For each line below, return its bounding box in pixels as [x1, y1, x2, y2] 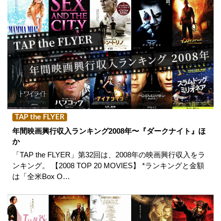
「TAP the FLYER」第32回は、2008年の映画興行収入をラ [12, 150, 205, 159]
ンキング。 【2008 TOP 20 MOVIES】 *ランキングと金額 [12, 161, 204, 170]
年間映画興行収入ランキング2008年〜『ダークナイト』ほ [12, 126, 206, 135]
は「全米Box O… [12, 172, 70, 181]
